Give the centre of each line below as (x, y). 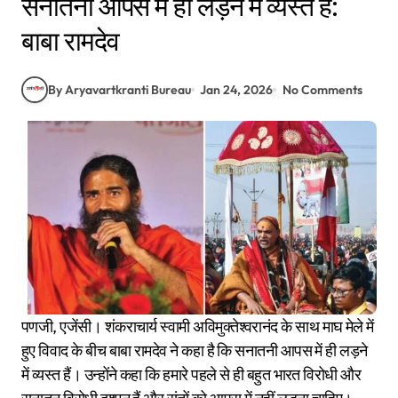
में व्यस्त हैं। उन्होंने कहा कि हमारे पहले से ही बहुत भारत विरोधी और (191, 375)
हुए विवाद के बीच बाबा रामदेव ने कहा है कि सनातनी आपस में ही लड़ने (195, 351)
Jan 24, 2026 (237, 89)
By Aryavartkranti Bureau (119, 89)
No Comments (322, 89)
